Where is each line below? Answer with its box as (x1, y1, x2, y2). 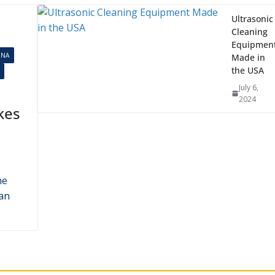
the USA (231, 241, 264, 254)
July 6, (238, 259, 258, 270)
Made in (231, 228, 265, 241)
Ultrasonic (231, 190, 273, 202)
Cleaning (231, 203, 268, 215)
